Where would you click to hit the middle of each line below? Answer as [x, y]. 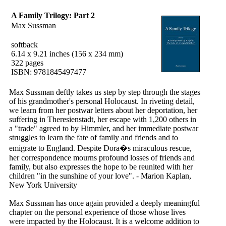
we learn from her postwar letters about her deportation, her [103, 110]
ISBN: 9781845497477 [49, 72]
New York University [43, 185]
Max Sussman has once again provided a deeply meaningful [104, 203]
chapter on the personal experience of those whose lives [97, 212]
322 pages [27, 63]
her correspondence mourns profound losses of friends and [102, 158]
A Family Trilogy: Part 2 [53, 15]
